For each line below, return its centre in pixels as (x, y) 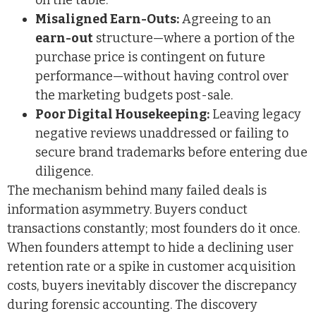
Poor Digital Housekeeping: (122, 115)
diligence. (64, 172)
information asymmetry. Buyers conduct (127, 210)
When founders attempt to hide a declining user (150, 248)
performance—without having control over (162, 77)
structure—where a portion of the (194, 38)
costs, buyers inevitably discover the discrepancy (152, 286)
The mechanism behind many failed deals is (137, 191)
